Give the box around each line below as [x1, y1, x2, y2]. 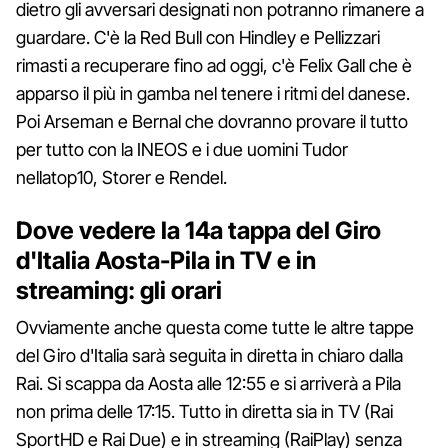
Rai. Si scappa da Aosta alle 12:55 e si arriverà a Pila [16, 372, 401, 394]
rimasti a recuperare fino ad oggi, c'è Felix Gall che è [16, 54, 412, 76]
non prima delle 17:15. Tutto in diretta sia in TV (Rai [16, 400, 393, 422]
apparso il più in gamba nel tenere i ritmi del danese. [16, 82, 410, 104]
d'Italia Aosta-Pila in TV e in [16, 245, 316, 275]
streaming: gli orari [16, 275, 222, 305]
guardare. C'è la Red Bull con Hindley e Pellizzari [16, 26, 380, 48]
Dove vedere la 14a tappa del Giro [16, 215, 381, 245]
